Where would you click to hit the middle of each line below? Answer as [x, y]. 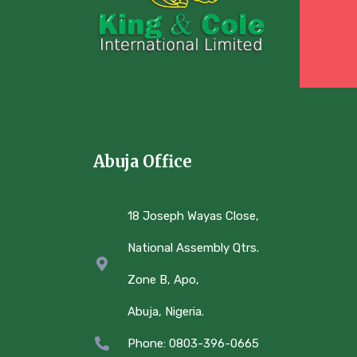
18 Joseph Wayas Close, [193, 216]
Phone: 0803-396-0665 [193, 344]
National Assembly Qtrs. [193, 248]
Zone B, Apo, [163, 280]
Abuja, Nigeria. [165, 312]
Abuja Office [143, 162]
